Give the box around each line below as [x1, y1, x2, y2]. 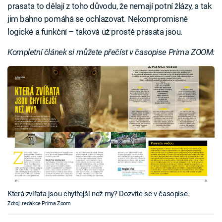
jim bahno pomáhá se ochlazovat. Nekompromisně [7, 14, 188, 24]
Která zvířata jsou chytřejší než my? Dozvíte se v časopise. [7, 189, 189, 198]
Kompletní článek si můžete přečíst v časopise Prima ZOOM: [7, 47, 215, 57]
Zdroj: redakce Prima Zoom [7, 200, 71, 207]
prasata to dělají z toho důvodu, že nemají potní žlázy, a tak [7, 1, 212, 11]
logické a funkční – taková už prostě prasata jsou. [7, 27, 182, 37]
